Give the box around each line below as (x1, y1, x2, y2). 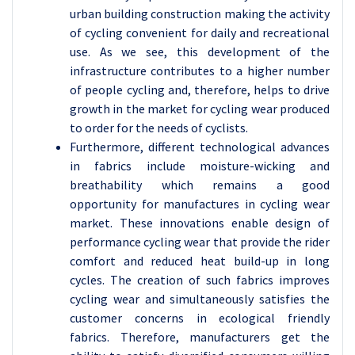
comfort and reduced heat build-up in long (70, 253, 330, 269)
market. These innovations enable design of (70, 215, 330, 231)
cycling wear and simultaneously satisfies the (70, 291, 330, 307)
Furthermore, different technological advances (70, 139, 330, 155)
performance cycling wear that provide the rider (70, 234, 330, 250)
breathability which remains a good (70, 177, 330, 193)
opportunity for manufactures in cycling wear (70, 196, 330, 212)
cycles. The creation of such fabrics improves (70, 272, 330, 288)
